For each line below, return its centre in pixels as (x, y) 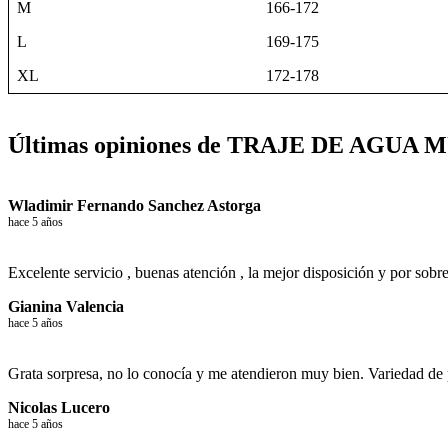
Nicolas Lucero (59, 408)
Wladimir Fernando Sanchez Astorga (134, 206)
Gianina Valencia (66, 307)
